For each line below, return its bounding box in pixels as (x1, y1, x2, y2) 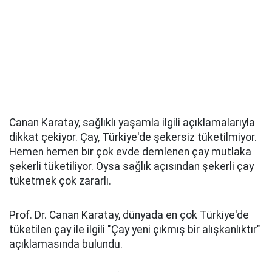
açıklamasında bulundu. (9, 238, 123, 251)
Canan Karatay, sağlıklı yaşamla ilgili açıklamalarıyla (9, 117, 255, 129)
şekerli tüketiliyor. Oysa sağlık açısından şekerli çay (9, 160, 254, 173)
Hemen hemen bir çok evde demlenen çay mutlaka (9, 146, 251, 158)
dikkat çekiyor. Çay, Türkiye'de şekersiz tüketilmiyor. (9, 131, 257, 144)
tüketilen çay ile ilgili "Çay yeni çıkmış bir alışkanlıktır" (9, 223, 260, 236)
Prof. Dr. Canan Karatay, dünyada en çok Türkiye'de (9, 209, 249, 222)
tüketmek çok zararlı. (9, 175, 111, 188)
